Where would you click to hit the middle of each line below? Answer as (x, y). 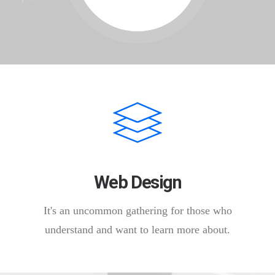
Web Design (137, 182)
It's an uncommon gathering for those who (137, 211)
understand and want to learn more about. (137, 230)
